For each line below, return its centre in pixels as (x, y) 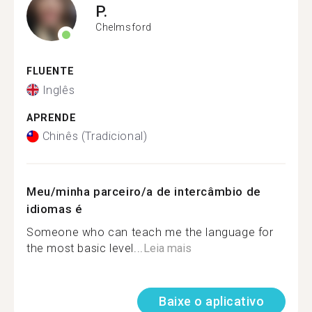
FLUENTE (50, 71)
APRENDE (52, 118)
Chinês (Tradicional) (95, 136)
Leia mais (167, 248)
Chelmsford (124, 27)
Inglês (58, 90)
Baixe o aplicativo (211, 301)
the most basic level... (85, 248)
